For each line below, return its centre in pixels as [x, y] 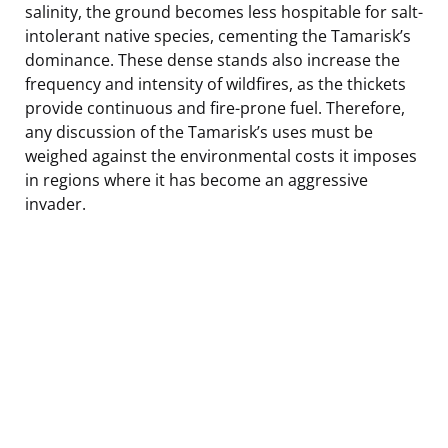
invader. [55, 203]
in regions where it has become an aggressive [196, 179]
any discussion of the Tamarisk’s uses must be [199, 131]
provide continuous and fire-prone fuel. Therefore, [215, 107]
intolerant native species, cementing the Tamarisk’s [218, 35]
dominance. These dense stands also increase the [212, 59]
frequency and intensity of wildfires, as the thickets [215, 83]
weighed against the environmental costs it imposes [221, 155]
